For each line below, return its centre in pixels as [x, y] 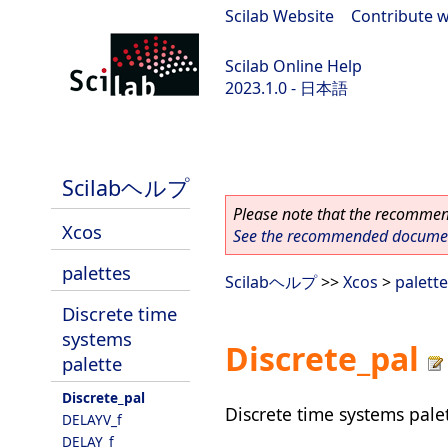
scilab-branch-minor [86, 141]
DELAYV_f [92, 419]
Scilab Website [279, 16]
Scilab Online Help [293, 66]
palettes [96, 272]
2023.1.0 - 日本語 [286, 88]
